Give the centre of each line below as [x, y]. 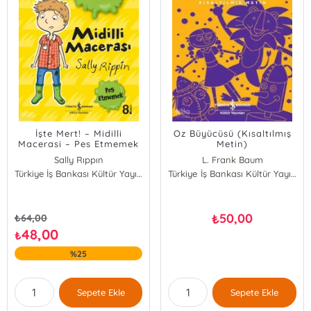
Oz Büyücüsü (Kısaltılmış [232, 133]
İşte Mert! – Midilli [78, 133]
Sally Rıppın [78, 160]
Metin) [233, 144]
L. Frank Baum [232, 160]
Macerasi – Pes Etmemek [79, 144]
